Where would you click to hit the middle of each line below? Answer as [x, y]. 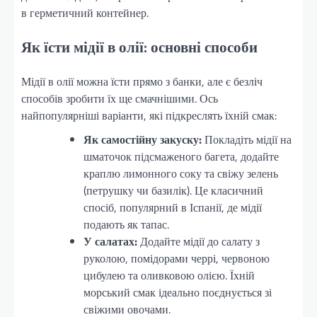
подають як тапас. [126, 224]
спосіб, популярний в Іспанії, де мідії [173, 207]
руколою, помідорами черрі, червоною [177, 258]
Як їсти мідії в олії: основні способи [139, 47]
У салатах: [110, 241]
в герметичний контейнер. [85, 13]
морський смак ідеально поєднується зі [178, 292]
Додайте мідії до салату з [198, 241]
